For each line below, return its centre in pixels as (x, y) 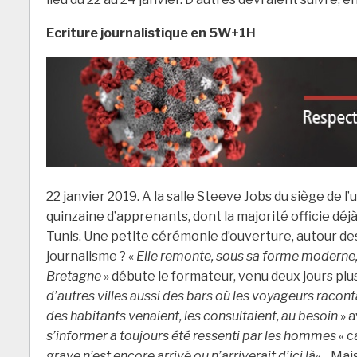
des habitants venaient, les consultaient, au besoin (192, 316)
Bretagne (74, 277)
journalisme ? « (91, 257)
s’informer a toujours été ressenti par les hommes (191, 336)
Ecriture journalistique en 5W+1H (151, 33)
